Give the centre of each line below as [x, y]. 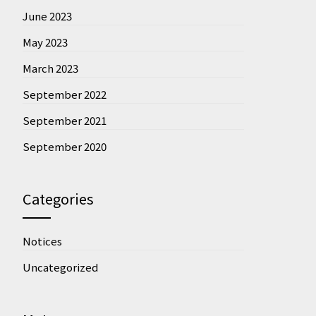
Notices [42, 241]
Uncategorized [60, 267]
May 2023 [45, 42]
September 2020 [64, 146]
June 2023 [47, 16]
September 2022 [64, 94]
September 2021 [64, 120]
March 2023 [50, 68]
